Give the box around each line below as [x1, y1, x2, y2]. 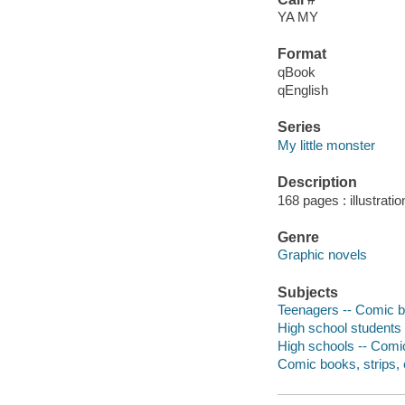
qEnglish [277, 81, 328, 98]
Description [277, 174, 357, 191]
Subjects [277, 284, 338, 300]
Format [277, 46, 326, 62]
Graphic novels [277, 247, 367, 263]
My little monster [277, 137, 375, 153]
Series [277, 119, 321, 136]
